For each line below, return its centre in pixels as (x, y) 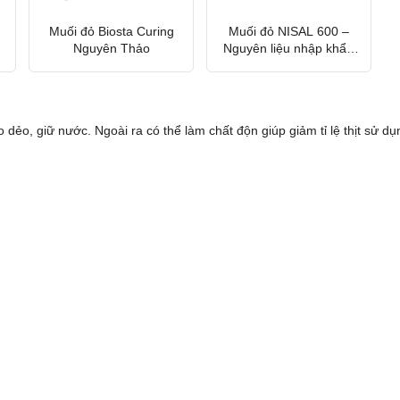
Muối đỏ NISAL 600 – (288, 31)
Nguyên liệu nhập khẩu (289, 48)
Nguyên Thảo (111, 48)
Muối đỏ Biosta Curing (111, 31)
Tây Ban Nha (288, 65)
